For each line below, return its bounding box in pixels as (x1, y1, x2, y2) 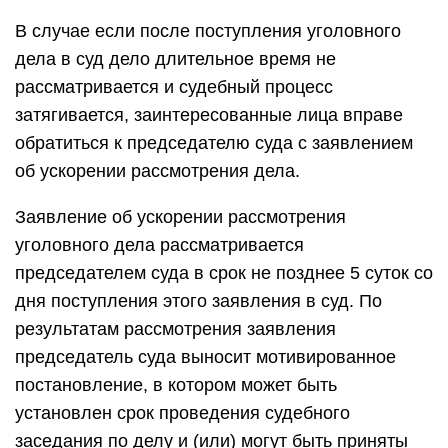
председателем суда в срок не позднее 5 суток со (15, 263, 433, 283)
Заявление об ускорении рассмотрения (15, 207, 346, 227)
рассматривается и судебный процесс (15, 77, 333, 97)
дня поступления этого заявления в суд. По (15, 291, 382, 311)
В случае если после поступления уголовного (15, 21, 401, 41)
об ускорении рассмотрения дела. (15, 161, 300, 181)
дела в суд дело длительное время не (15, 49, 336, 69)
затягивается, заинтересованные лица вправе (15, 105, 403, 125)
